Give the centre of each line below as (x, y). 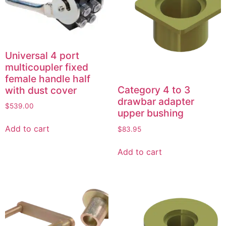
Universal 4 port (42, 55)
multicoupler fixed (47, 67)
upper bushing (150, 113)
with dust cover (41, 90)
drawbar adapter (156, 102)
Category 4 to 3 (154, 90)
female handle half (48, 78)
